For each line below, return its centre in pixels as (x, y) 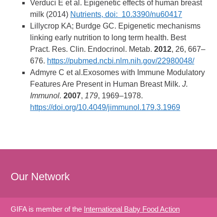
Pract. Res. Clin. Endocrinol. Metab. (92, 49)
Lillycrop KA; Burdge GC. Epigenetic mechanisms (116, 26)
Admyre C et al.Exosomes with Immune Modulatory (118, 72)
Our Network (40, 176)
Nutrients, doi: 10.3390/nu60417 (126, 14)
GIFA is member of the (47, 209)
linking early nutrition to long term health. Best (108, 37)
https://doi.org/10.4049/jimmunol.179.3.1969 (105, 107)
